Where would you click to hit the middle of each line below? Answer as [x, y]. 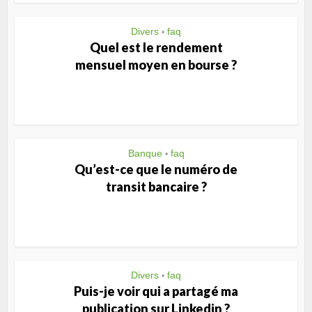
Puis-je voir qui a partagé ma [156, 291]
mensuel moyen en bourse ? [156, 65]
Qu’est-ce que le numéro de [156, 169]
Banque [145, 153]
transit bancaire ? [156, 187]
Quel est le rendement [156, 47]
